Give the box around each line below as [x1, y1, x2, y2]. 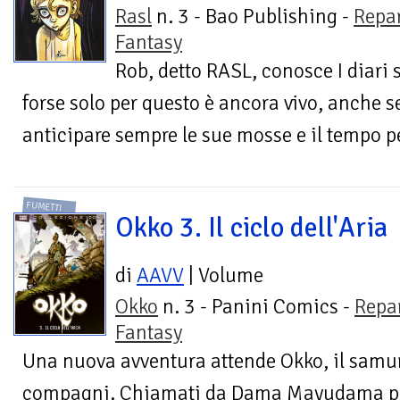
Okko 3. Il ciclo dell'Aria [115, 211, 387, 246]
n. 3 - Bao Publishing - [152, 3, 354, 29]
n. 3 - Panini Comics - [158, 294, 354, 321]
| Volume [184, 262, 263, 289]
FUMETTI [26, 199, 63, 214]
